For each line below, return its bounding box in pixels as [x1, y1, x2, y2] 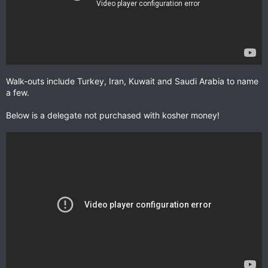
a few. [6, 87, 29, 98]
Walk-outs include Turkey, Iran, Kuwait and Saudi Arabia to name [6, 76, 258, 87]
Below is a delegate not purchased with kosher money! [6, 110, 220, 121]
